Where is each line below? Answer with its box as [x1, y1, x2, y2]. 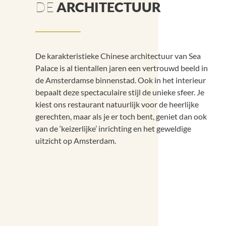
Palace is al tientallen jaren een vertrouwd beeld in [35, 63, 208, 73]
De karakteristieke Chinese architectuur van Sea [35, 51, 201, 61]
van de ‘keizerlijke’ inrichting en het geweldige [35, 124, 191, 133]
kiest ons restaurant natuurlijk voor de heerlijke [35, 99, 199, 109]
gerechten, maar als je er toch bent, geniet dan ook [35, 111, 207, 121]
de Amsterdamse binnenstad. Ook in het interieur [35, 75, 206, 85]
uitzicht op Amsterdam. [35, 136, 116, 145]
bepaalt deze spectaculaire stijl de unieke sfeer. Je [35, 87, 204, 97]
